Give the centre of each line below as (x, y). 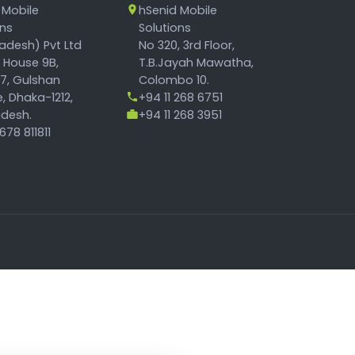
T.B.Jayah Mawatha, (196, 63)
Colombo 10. (174, 80)
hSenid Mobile (178, 10)
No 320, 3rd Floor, (187, 45)
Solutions (165, 28)
